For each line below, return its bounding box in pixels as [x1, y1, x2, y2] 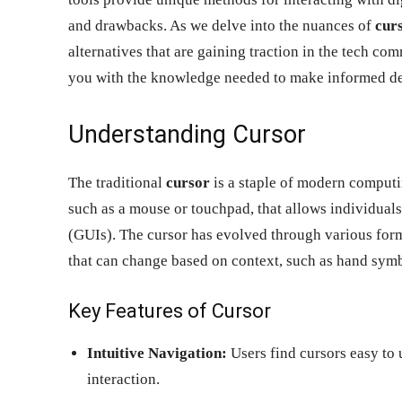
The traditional [68, 173, 166, 191]
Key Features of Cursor [68, 299, 271, 322]
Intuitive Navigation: [87, 344, 227, 362]
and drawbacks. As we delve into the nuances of [68, 16, 375, 34]
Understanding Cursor [68, 119, 306, 149]
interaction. [87, 370, 160, 388]
